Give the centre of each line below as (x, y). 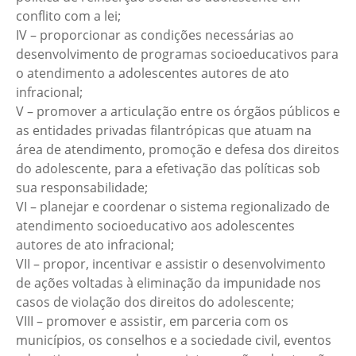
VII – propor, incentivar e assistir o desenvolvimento (171, 264)
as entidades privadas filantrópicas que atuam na (164, 130)
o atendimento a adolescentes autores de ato (153, 73)
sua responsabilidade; (82, 188)
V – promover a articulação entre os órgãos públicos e (178, 111)
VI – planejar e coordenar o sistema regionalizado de (173, 207)
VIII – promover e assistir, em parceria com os (152, 321)
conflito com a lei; (68, 16)
